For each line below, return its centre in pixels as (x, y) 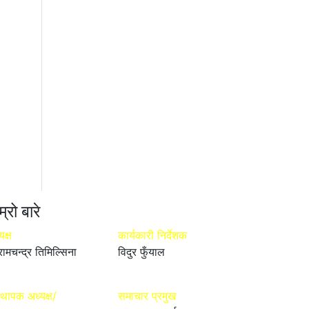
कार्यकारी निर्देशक (152, 235)
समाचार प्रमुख (147, 296)
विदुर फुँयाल (141, 251)
